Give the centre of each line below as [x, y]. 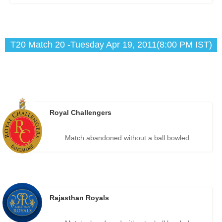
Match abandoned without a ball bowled [127, 138]
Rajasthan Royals [79, 198]
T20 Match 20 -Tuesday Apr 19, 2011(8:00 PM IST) [111, 45]
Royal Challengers [80, 113]
